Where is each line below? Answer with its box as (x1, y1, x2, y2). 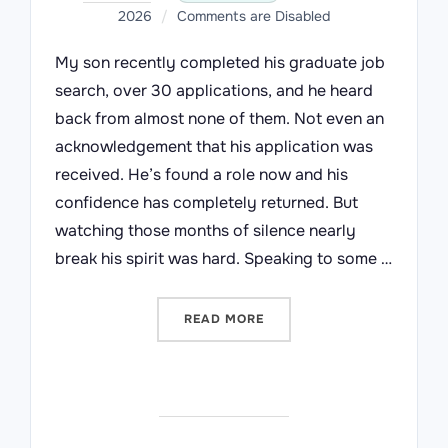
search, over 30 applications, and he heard (55, 80, 373, 102)
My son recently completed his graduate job (55, 52, 385, 74)
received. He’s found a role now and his (55, 164, 348, 186)
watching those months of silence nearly (55, 220, 356, 242)
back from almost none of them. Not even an (55, 108, 384, 130)
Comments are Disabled (177, 7, 330, 26)
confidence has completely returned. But (55, 192, 358, 214)
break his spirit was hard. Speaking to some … (55, 248, 392, 270)
